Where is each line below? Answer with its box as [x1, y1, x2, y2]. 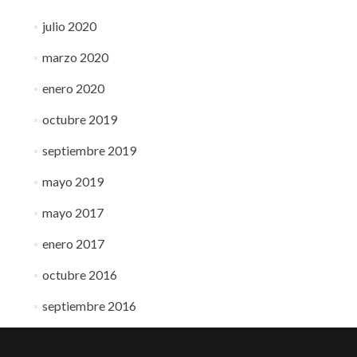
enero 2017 [41, 236, 104, 251]
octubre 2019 [41, 112, 117, 127]
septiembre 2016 [41, 298, 136, 313]
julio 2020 [41, 18, 96, 33]
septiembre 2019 [41, 143, 136, 158]
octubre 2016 [41, 267, 117, 282]
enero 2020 [41, 80, 104, 96]
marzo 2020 [41, 49, 108, 65]
